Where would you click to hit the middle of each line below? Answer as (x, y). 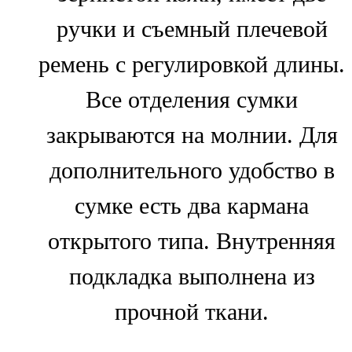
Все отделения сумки (192, 100)
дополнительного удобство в (192, 171)
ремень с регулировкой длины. (192, 65)
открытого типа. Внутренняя (192, 242)
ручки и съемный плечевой (192, 29)
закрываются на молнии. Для (192, 136)
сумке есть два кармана (192, 206)
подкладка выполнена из (192, 277)
